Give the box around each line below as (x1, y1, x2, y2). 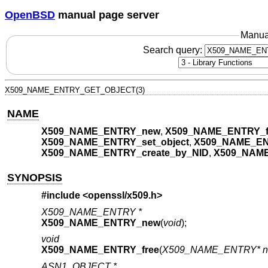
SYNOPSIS (7, 171, 63, 184)
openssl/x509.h (87, 190, 157, 201)
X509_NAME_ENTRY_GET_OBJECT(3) (5, 85, 145, 95)
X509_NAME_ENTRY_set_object (41, 137, 189, 148)
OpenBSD (5, 8, 55, 21)
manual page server (55, 8, 159, 21)
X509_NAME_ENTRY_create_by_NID (41, 148, 209, 159)
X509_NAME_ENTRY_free (41, 245, 159, 255)
